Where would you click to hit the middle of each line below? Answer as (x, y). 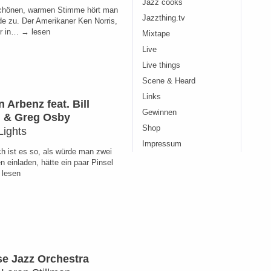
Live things (161, 65)
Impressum (162, 144)
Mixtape (156, 34)
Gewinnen (159, 113)
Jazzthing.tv (164, 18)
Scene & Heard (169, 81)
